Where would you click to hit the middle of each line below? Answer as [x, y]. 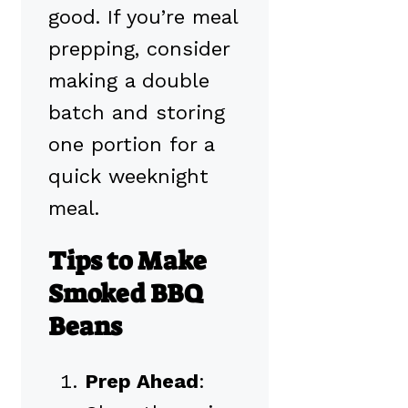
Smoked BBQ [126, 294]
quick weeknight [128, 177]
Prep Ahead [142, 381]
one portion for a [131, 145]
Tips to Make [127, 261]
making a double [129, 81]
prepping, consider [139, 49]
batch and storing [137, 113]
